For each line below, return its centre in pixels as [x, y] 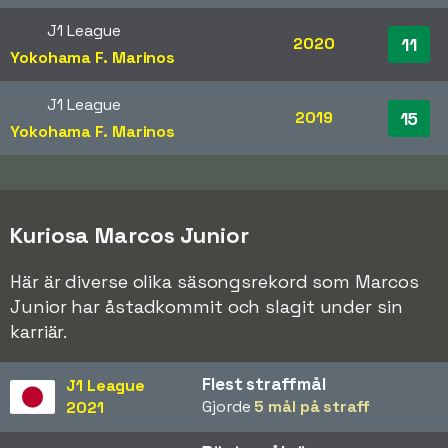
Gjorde [228, 407]
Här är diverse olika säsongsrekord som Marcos [214, 282]
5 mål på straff [312, 407]
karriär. [39, 332]
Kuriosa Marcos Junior [129, 235]
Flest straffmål [264, 384]
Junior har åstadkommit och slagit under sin [206, 307]
